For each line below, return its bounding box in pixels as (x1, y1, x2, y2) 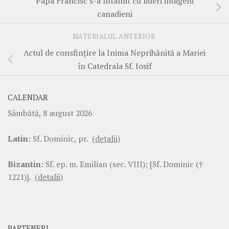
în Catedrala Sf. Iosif (77, 60, 152, 72)
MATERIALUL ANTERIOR (72, 32, 157, 41)
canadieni (97, 8, 132, 19)
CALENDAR (8, 92, 48, 102)
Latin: (8, 132, 31, 144)
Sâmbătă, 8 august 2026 (8, 107, 92, 119)
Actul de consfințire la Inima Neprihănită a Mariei (24, 47, 205, 58)
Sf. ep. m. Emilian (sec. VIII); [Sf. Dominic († (43, 158, 203, 170)
